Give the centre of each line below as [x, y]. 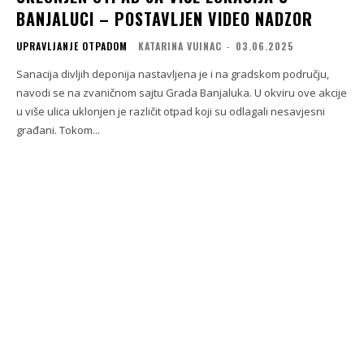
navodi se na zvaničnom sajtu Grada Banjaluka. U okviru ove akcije [182, 93]
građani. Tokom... [58, 130]
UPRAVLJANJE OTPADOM [72, 46]
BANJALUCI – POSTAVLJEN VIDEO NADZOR [165, 19]
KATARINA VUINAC [180, 46]
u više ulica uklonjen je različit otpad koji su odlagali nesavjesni [171, 112]
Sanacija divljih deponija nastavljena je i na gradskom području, [173, 74]
